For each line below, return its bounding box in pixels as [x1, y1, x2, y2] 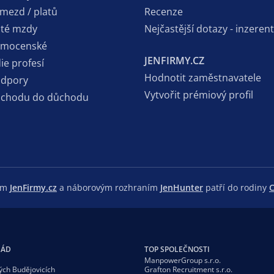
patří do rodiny [203, 181, 269, 193]
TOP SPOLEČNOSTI [144, 243, 210, 254]
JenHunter [160, 181, 203, 193]
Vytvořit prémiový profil [144, 87, 253, 102]
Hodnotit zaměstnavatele [144, 70, 261, 84]
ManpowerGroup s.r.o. [144, 254, 221, 265]
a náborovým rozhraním [57, 181, 160, 193]
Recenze [144, 4, 183, 18]
